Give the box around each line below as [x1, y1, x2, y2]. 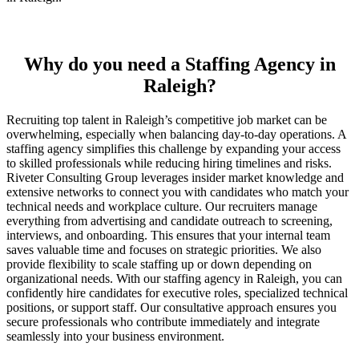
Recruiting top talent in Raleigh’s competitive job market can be [6, 113, 327, 127]
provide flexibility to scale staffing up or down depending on [6, 257, 312, 272]
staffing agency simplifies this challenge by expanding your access [6, 142, 341, 156]
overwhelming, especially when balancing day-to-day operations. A [6, 127, 346, 142]
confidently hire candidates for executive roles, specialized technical [6, 286, 348, 301]
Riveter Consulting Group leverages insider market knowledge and [6, 171, 344, 185]
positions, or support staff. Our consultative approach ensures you [6, 301, 337, 315]
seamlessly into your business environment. [6, 329, 224, 344]
